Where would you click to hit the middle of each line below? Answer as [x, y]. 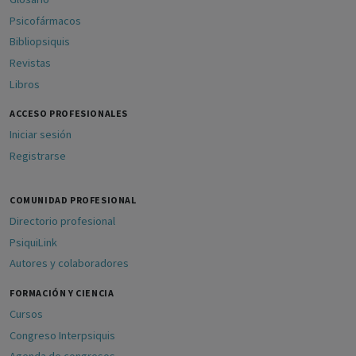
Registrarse [38, 156]
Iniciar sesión [41, 135]
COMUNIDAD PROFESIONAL [73, 199]
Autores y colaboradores [69, 263]
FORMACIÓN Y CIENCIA [62, 292]
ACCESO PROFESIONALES [69, 113]
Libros [25, 84]
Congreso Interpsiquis [62, 335]
